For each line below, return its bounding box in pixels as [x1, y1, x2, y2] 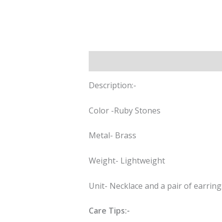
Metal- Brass [88, 130, 136, 141]
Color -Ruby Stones [88, 105, 161, 116]
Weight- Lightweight [88, 155, 165, 166]
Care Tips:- [88, 205, 130, 217]
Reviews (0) [143, 55, 187, 67]
